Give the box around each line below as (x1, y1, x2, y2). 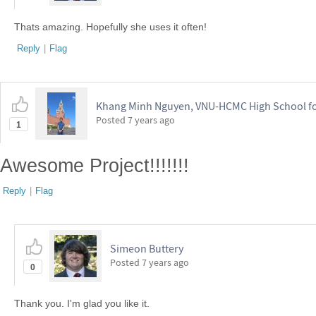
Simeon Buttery (110, 241, 183, 255)
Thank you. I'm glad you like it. (14, 298, 150, 309)
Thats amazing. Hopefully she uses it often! (14, 21, 207, 32)
